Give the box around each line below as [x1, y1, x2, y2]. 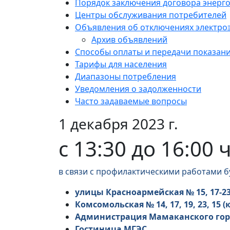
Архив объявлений [91, 34, 167, 46]
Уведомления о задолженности [75, 83, 201, 95]
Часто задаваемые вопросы [75, 95, 187, 107]
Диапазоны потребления [75, 71, 176, 83]
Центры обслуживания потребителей [75, 9, 226, 21]
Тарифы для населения [75, 59, 167, 70]
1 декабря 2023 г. [59, 114, 178, 134]
